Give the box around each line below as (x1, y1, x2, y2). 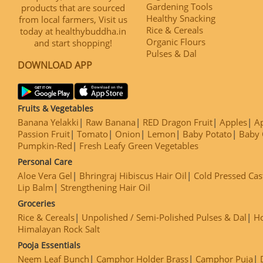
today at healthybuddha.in (20, 25, 126, 38)
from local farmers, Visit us (19, 14, 127, 26)
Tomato (77, 127, 108, 140)
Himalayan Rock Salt (18, 222, 100, 235)
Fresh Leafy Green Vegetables (79, 139, 198, 151)
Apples (220, 116, 247, 128)
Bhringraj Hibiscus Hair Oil (79, 169, 187, 181)
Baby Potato (183, 127, 232, 140)
